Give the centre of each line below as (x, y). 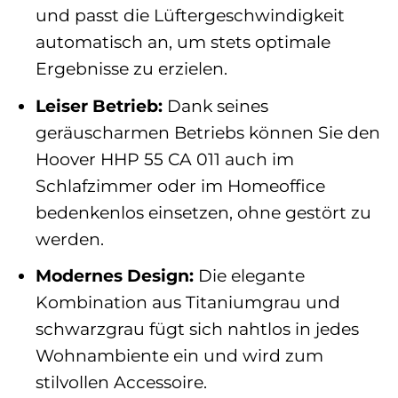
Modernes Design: (114, 276)
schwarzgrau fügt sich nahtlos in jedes (197, 329)
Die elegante (249, 276)
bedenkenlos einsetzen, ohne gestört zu (203, 212)
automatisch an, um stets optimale (183, 42)
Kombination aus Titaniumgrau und (187, 302)
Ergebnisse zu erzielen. (131, 68)
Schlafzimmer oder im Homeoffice (180, 185)
